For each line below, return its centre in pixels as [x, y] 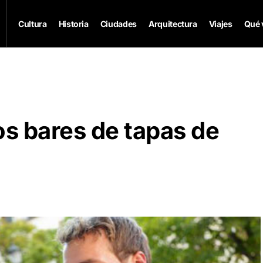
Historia [73, 23]
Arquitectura [173, 23]
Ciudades [118, 23]
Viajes [220, 23]
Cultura [33, 23]
